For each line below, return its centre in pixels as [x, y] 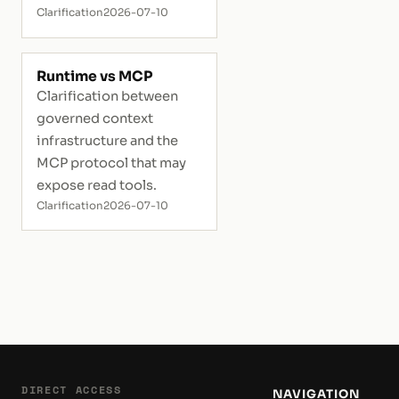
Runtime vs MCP [94, 76]
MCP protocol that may [111, 163]
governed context [95, 118]
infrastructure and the [107, 140]
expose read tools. [97, 185]
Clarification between [107, 96]
